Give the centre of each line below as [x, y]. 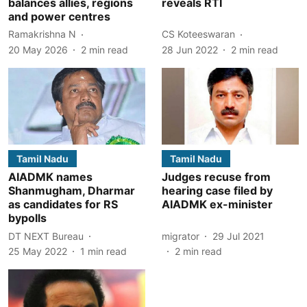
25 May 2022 [38, 251]
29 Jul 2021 [238, 236]
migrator [181, 236]
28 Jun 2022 [190, 49]
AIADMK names [50, 177]
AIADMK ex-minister [217, 204]
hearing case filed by [217, 191]
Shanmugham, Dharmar [72, 191]
